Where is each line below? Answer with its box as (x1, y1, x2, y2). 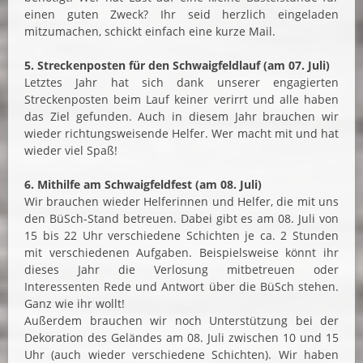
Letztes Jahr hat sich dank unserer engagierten (24, 75, 339, 91)
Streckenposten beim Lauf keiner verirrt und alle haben (24, 92, 339, 108)
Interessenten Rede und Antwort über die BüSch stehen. (24, 279, 339, 295)
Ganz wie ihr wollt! (24, 296, 125, 312)
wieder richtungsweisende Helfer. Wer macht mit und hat (24, 126, 339, 142)
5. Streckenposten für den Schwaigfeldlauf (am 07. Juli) (24, 58, 330, 74)
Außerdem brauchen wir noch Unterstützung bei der (24, 313, 339, 329)
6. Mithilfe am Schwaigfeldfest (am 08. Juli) (24, 177, 262, 193)
